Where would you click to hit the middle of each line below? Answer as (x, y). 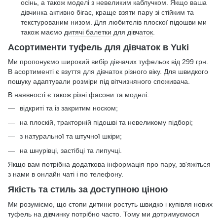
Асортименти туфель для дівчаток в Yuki (98, 48)
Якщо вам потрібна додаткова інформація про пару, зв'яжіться (109, 165)
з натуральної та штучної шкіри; (71, 136)
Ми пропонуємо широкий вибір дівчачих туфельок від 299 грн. (108, 62)
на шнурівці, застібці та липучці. (71, 150)
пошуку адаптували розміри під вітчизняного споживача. (99, 82)
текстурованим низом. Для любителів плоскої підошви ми (114, 22)
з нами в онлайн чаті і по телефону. (66, 174)
